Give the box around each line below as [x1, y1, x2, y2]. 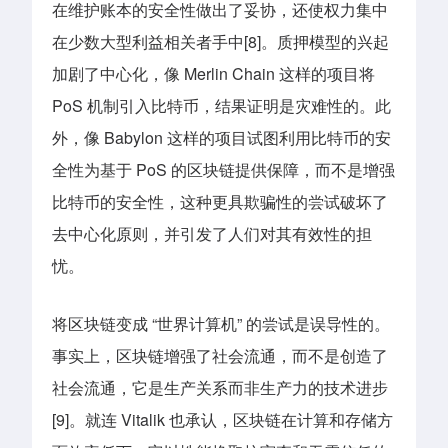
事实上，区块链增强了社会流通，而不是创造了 [52, 343, 388, 367]
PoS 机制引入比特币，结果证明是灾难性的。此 [52, 94, 391, 118]
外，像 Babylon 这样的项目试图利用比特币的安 [52, 126, 391, 150]
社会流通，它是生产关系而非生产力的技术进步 [52, 375, 388, 399]
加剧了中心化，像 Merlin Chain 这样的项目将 [52, 62, 375, 86]
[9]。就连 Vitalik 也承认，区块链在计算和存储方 [52, 407, 393, 431]
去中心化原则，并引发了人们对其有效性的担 [52, 222, 372, 246]
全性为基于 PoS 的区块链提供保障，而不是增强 [52, 158, 395, 182]
